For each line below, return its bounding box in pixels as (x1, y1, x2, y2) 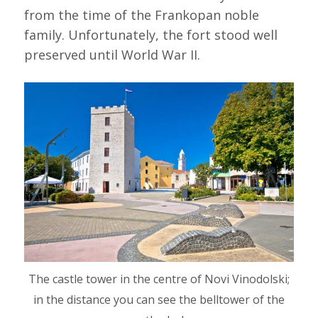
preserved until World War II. (23, 45, 200, 63)
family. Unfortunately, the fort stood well (23, 26, 278, 43)
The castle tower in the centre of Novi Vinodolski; (28, 270, 290, 287)
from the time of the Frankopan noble (23, 6, 259, 23)
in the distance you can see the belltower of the (33, 291, 285, 307)
